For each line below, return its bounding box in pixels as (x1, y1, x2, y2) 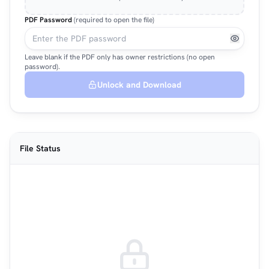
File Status (20, 143, 61, 154)
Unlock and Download (97, 79, 181, 90)
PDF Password (25, 15, 74, 25)
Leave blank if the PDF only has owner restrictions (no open (25, 52, 215, 62)
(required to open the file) (74, 15, 154, 25)
